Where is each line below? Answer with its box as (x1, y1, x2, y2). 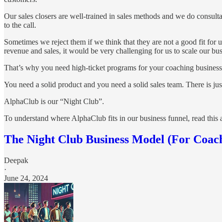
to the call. (4, 20, 36, 29)
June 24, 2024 (4, 173, 48, 182)
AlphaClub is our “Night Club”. (4, 97, 104, 106)
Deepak (4, 156, 28, 165)
